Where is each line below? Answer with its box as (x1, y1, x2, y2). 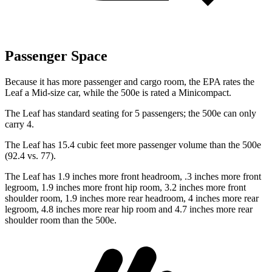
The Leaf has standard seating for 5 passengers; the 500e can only (5, 108, 256, 119)
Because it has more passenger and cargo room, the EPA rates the (5, 76, 254, 87)
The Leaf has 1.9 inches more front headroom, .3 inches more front (5, 171, 261, 182)
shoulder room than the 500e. (5, 215, 117, 226)
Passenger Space (5, 48, 107, 64)
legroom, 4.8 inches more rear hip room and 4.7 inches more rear (5, 204, 253, 215)
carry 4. (5, 119, 34, 130)
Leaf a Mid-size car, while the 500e (5, 87, 142, 98)
